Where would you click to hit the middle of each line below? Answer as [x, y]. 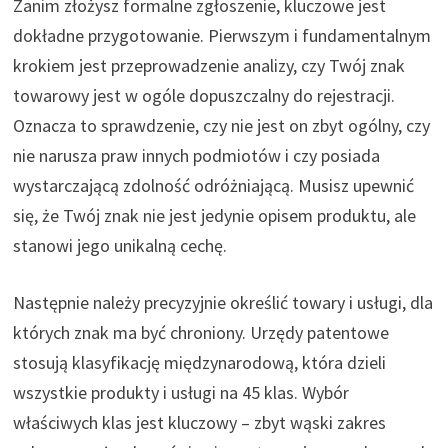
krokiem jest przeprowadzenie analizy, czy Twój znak [208, 65]
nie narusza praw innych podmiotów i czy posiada [196, 155]
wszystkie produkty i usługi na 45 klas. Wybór [180, 392]
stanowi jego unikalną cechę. [119, 245]
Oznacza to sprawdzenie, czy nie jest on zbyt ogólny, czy [221, 125]
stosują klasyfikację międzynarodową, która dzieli [199, 362]
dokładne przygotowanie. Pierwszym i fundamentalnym [221, 35]
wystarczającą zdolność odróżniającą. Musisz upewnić [213, 185]
